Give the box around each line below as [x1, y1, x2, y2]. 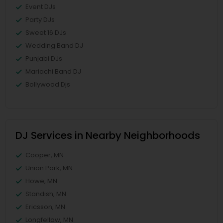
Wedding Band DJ [25, 41, 83, 51]
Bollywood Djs [25, 80, 70, 90]
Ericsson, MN [25, 202, 65, 212]
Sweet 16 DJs [25, 28, 66, 38]
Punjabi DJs [25, 54, 62, 64]
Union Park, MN [25, 163, 73, 173]
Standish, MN [25, 189, 66, 199]
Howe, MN [25, 176, 57, 186]
